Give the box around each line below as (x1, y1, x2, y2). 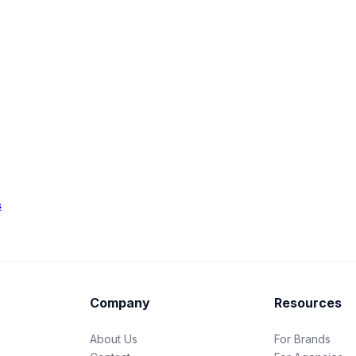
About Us (89, 331, 137, 346)
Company (89, 295, 150, 311)
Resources (274, 295, 342, 311)
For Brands (274, 331, 331, 346)
